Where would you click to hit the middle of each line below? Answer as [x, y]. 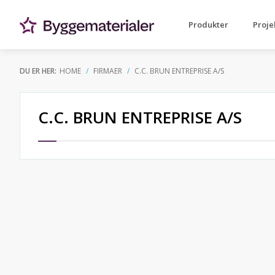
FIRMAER [108, 71]
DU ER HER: [38, 71]
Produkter [208, 25]
